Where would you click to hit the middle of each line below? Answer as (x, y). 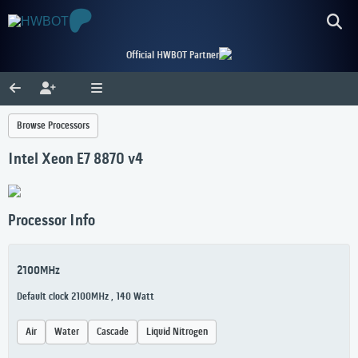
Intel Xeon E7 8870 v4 (76, 160)
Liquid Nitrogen (177, 332)
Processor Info (52, 222)
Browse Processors (53, 126)
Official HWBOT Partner (173, 56)
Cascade (113, 332)
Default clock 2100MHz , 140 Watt (86, 297)
